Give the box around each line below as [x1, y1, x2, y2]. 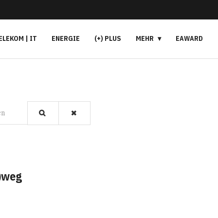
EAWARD [175, 34, 203, 43]
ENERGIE [51, 34, 80, 43]
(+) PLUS [94, 34, 121, 43]
